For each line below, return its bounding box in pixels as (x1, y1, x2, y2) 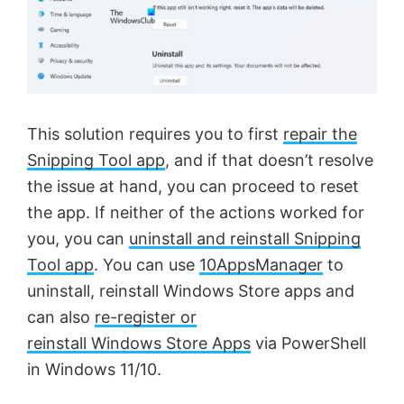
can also (27, 308, 95, 327)
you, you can (27, 229, 129, 249)
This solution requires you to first (27, 124, 283, 144)
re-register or (95, 308, 197, 327)
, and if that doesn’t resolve (165, 151, 373, 170)
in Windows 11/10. (27, 360, 161, 380)
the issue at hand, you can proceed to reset (27, 177, 359, 197)
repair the (283, 124, 357, 144)
